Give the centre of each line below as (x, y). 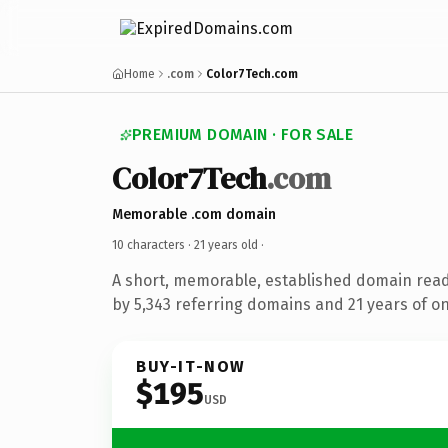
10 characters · (153, 244)
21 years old (226, 244)
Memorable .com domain (194, 214)
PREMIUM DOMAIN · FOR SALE (242, 134)
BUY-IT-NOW (191, 366)
